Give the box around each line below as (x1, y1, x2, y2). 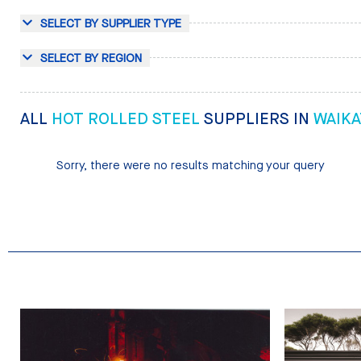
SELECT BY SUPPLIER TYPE (39, 15, 181, 32)
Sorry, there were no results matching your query (56, 156, 325, 173)
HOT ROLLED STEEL (51, 108, 204, 130)
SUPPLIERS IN (203, 108, 313, 130)
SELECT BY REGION (39, 50, 142, 67)
